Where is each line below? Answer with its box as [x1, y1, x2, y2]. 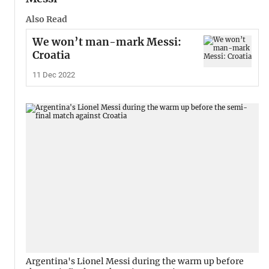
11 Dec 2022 [32, 70, 75, 79]
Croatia [32, 49, 70, 62]
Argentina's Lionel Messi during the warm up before [25, 256, 244, 267]
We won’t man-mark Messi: [32, 35, 181, 49]
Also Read [25, 13, 67, 25]
